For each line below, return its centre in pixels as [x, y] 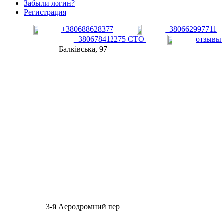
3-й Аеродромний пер [83, 207]
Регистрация [45, 12]
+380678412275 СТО [110, 39]
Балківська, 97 [83, 49]
